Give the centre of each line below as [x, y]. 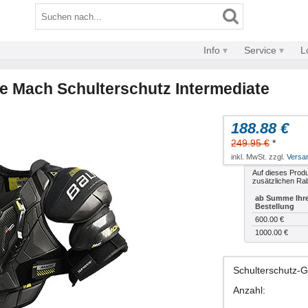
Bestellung [275, 207]
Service [260, 50]
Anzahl [248, 290]
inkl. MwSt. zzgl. [259, 157]
